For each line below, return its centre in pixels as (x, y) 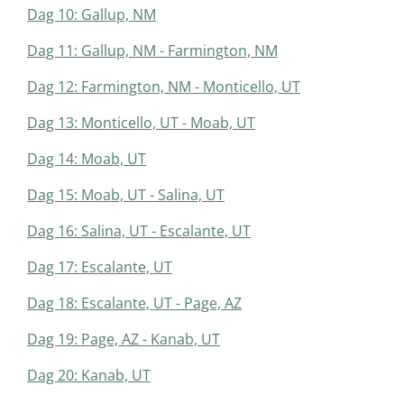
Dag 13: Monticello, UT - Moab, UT (141, 123)
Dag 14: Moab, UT (87, 159)
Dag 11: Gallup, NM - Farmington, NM (152, 51)
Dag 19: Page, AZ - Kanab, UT (124, 340)
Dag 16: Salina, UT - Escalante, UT (139, 231)
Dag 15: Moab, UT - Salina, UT (126, 195)
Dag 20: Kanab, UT (89, 376)
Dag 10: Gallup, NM (92, 15)
